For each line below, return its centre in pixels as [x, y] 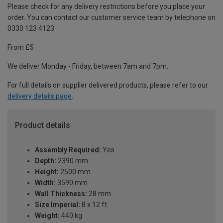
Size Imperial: [57, 205]
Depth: [46, 161]
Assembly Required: [68, 150]
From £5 [21, 47]
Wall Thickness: [61, 194]
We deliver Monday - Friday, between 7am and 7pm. [88, 66]
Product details [43, 125]
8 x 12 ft [94, 205]
